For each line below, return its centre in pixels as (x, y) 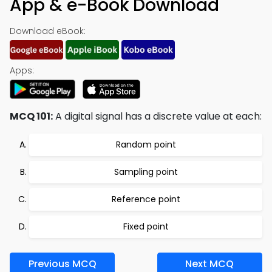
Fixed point (146, 226)
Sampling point (146, 172)
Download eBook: (48, 31)
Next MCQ (210, 264)
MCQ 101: (31, 116)
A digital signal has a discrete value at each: (157, 116)
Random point (146, 144)
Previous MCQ (62, 264)
